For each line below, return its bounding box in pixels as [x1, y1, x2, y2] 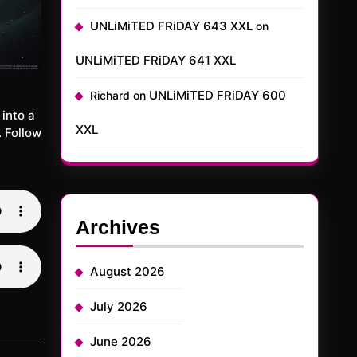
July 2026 [90, 299, 147, 314]
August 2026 [90, 264, 165, 279]
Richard [90, 88, 130, 102]
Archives [76, 216, 160, 238]
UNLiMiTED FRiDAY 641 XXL [76, 53, 236, 68]
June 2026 [90, 334, 151, 349]
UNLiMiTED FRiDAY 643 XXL [90, 18, 253, 33]
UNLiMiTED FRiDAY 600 [149, 88, 286, 103]
